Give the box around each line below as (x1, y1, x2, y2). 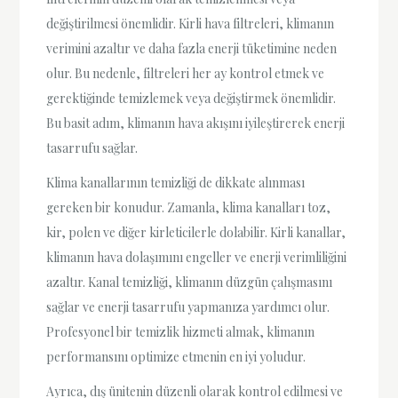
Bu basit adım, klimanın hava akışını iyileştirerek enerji (46, 114, 346, 131)
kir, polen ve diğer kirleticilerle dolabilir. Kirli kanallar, (46, 223, 346, 241)
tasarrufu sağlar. (46, 139, 139, 156)
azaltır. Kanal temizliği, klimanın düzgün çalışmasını (46, 273, 333, 291)
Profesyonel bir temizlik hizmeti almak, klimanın (46, 322, 315, 340)
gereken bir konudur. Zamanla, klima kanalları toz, (46, 198, 331, 216)
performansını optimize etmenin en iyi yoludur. (46, 347, 306, 365)
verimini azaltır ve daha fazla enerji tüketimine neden (46, 39, 338, 57)
